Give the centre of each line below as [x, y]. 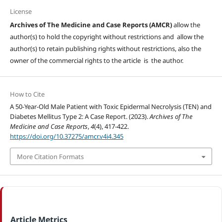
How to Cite [27, 94]
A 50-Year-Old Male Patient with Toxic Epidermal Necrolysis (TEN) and [111, 107]
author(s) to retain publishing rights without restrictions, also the [105, 49]
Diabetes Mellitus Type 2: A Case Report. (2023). [80, 117]
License [21, 12]
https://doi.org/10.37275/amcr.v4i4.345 [66, 137]
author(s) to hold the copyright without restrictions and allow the [107, 37]
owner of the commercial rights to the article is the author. [96, 61]
